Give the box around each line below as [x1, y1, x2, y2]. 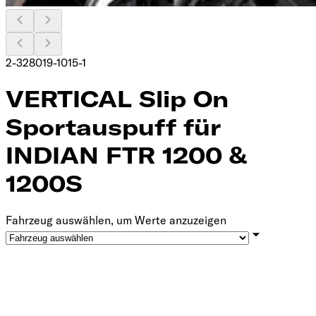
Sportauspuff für [6, 113, 221, 142]
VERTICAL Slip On [6, 85, 229, 114]
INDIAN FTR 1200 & [6, 141, 247, 170]
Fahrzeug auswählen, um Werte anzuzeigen [6, 212, 226, 227]
